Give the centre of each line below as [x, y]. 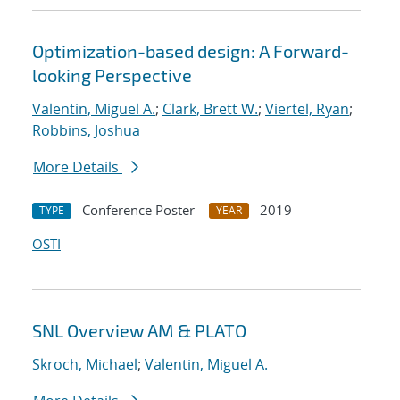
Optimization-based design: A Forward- [191, 51]
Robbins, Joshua [86, 131]
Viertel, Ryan [307, 109]
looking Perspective [112, 75]
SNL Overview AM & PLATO [139, 331]
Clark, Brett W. [210, 109]
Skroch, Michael [85, 365]
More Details [78, 167]
